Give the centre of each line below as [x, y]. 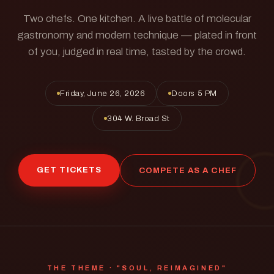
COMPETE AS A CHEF [187, 170]
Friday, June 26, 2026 [103, 93]
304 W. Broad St [139, 118]
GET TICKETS [69, 170]
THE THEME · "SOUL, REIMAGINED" [137, 268]
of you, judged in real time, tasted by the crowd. [137, 52]
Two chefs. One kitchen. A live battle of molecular [137, 19]
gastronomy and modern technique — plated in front [137, 35]
